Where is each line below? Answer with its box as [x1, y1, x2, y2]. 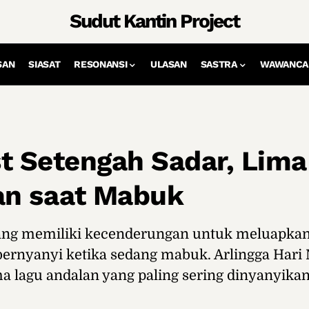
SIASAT [28, 58, 61, 70]
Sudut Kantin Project [70, 10, 239, 32]
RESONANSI [74, 58, 128, 70]
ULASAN [150, 58, 187, 70]
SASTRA [200, 58, 237, 70]
